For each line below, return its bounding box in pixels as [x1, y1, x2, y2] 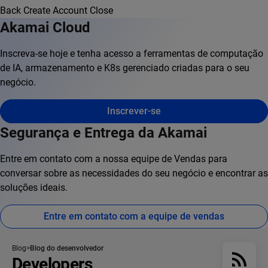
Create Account [23, 5, 87, 17]
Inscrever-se [107, 105, 161, 117]
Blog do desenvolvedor [30, 244, 103, 253]
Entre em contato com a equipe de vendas [44, 211, 224, 223]
